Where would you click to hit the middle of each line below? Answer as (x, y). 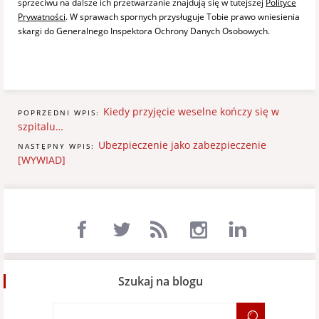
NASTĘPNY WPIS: (58, 146)
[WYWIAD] (42, 160)
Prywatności (42, 16)
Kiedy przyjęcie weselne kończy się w (191, 111)
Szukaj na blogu (161, 282)
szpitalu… (41, 126)
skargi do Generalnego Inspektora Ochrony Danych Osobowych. (144, 31)
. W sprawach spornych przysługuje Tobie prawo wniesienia (183, 16)
